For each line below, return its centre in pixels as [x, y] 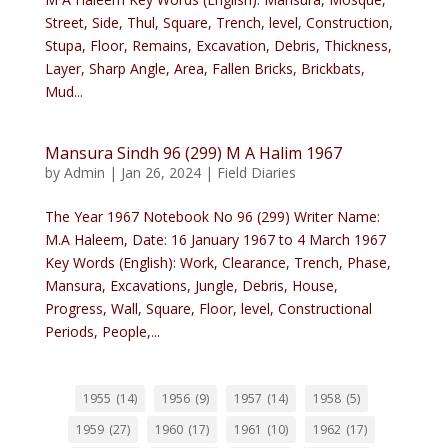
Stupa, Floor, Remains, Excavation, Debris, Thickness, [218, 45]
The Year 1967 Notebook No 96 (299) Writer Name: [212, 216]
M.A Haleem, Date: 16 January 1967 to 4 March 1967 [215, 239]
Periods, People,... [102, 331]
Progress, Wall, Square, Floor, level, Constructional [208, 308]
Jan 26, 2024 [160, 172]
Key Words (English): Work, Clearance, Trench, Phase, [217, 262]
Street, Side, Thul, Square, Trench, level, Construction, [218, 22]
